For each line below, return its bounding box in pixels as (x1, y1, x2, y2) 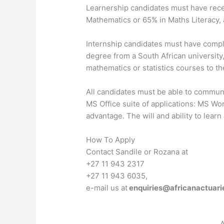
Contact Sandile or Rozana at (86, 147, 188, 157)
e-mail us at (86, 183, 128, 193)
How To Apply (86, 135, 135, 145)
